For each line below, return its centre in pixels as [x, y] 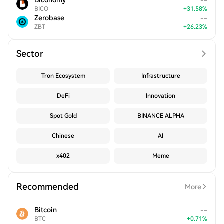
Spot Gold [63, 116]
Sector [30, 54]
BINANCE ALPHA [161, 116]
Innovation [161, 96]
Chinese [63, 136]
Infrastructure [161, 76]
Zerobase [49, 18]
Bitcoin [46, 210]
